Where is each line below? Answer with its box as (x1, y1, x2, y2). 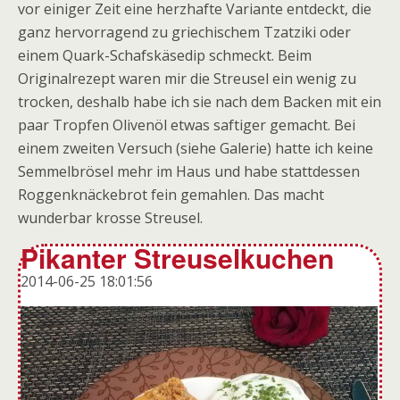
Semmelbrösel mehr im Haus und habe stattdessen (18, 162, 360, 181)
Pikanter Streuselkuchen (21, 238, 334, 277)
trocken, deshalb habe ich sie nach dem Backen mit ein (18, 92, 381, 112)
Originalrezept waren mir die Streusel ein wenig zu (18, 69, 356, 88)
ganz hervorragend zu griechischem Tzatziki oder (18, 22, 351, 42)
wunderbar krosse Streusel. (18, 208, 203, 228)
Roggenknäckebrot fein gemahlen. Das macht (18, 185, 324, 204)
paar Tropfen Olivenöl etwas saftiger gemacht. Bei (18, 115, 355, 135)
